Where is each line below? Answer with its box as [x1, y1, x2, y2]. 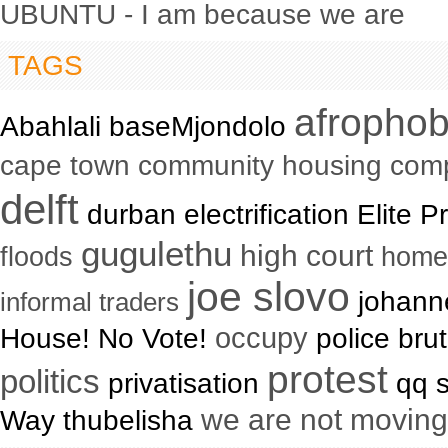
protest [267, 358, 388, 402]
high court [240, 239, 373, 273]
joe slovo [187, 274, 350, 321]
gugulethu [81, 235, 232, 274]
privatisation [100, 367, 267, 400]
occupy [215, 321, 308, 355]
